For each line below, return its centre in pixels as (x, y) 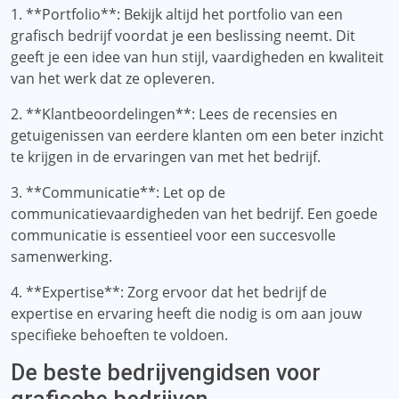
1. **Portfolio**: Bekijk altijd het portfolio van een (177, 14)
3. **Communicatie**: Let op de (118, 192)
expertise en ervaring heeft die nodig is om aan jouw (186, 313)
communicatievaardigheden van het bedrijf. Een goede (194, 214)
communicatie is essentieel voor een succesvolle (173, 235)
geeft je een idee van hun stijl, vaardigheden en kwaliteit (197, 57)
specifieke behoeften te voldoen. (119, 335)
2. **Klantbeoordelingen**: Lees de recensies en (174, 114)
